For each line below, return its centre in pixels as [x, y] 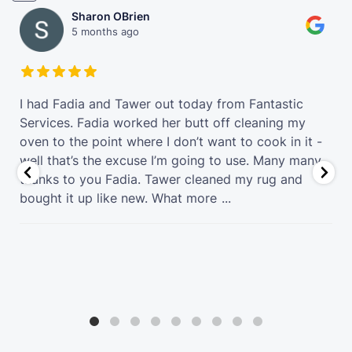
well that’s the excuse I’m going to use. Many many [170, 160]
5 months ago [105, 31]
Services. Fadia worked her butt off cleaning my [163, 122]
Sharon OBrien [111, 16]
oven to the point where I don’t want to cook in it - [171, 141]
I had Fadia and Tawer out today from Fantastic [161, 103]
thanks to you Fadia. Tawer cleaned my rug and [161, 179]
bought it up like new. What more [118, 198]
